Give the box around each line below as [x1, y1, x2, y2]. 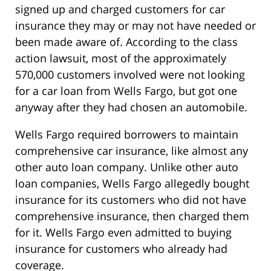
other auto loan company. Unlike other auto [15, 160, 238, 175]
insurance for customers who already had [15, 241, 227, 256]
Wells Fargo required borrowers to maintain [15, 127, 238, 142]
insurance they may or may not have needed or [15, 18, 256, 33]
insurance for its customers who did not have [15, 192, 246, 207]
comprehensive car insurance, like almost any [15, 143, 248, 158]
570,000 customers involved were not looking [15, 67, 245, 82]
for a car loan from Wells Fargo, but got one [15, 83, 237, 99]
